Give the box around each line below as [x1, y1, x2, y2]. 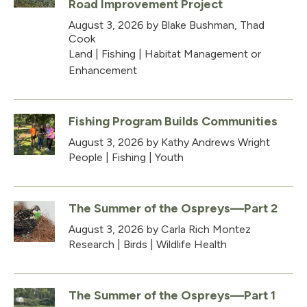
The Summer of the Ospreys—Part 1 [69, 287, 275, 303]
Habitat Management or [145, 47, 261, 60]
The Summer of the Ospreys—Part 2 [69, 200, 278, 216]
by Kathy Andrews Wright [144, 135, 270, 149]
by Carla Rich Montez [144, 222, 251, 236]
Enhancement [69, 63, 137, 77]
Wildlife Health [156, 237, 227, 251]
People [69, 150, 103, 164]
